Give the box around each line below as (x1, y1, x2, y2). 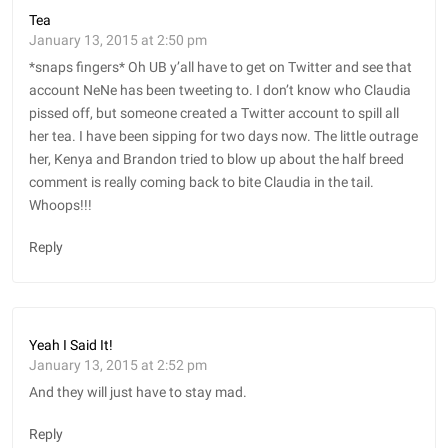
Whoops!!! (29, 197, 92, 215)
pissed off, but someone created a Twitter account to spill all (29, 105, 399, 123)
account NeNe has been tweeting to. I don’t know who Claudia (29, 82, 411, 100)
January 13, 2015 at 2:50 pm (29, 32, 207, 49)
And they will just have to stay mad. (29, 384, 247, 402)
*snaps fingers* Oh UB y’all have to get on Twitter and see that (29, 59, 412, 77)
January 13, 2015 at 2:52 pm (29, 357, 207, 374)
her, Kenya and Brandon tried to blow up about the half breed (29, 151, 404, 169)
